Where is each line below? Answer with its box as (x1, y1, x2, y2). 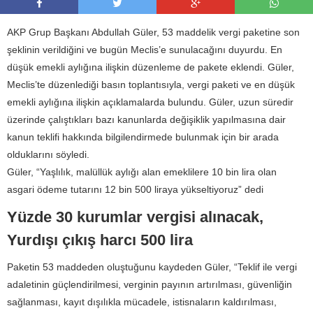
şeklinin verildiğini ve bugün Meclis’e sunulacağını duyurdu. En (7, 43, 282, 55)
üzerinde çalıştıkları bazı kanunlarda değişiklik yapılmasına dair (7, 113, 286, 125)
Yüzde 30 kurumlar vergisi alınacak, (7, 208, 263, 226)
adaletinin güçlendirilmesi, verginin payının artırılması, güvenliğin (7, 278, 292, 290)
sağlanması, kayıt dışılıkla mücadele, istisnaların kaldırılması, (7, 296, 277, 307)
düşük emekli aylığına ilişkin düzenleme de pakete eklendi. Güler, (7, 61, 294, 73)
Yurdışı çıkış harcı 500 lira (7, 231, 197, 249)
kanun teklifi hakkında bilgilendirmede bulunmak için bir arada (7, 131, 279, 143)
